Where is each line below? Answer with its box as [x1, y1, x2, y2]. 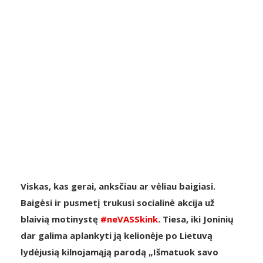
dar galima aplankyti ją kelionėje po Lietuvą [21, 230, 213, 241]
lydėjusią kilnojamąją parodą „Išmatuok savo [21, 246, 218, 258]
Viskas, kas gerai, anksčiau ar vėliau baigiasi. [21, 180, 215, 192]
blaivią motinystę [21, 213, 100, 225]
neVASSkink [107, 213, 158, 225]
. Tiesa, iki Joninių [158, 213, 234, 225]
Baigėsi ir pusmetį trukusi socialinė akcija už [21, 197, 214, 208]
